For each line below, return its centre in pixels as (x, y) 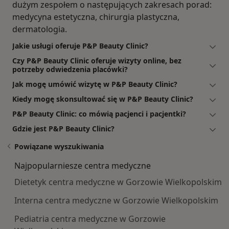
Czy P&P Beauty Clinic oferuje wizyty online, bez (97, 61)
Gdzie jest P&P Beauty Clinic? (63, 129)
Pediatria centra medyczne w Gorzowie (90, 219)
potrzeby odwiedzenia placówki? (70, 70)
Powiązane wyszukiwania (59, 147)
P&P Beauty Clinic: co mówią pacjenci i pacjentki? (99, 114)
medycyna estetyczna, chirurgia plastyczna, (96, 17)
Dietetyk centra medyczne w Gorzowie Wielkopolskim (118, 182)
